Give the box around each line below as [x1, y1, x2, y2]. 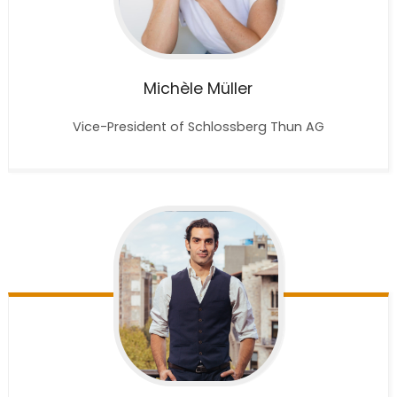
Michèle [144, 78, 204, 100]
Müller [207, 78, 253, 100]
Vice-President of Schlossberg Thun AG [72, 118, 324, 136]
